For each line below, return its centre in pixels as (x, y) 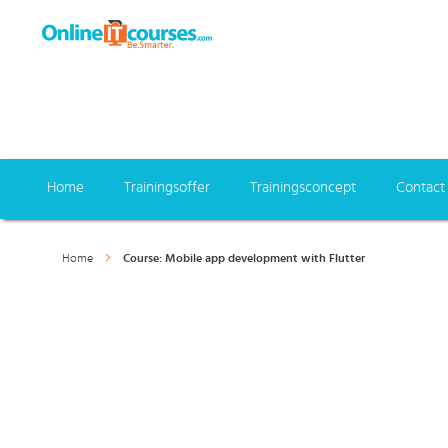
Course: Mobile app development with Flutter (244, 258)
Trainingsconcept (303, 187)
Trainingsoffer (167, 187)
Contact (420, 187)
